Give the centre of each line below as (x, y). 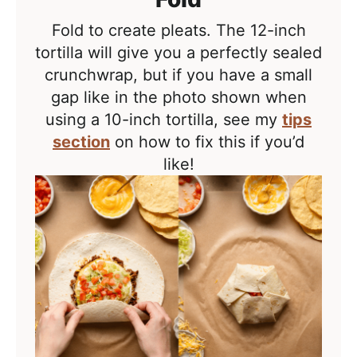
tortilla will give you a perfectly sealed (178, 53)
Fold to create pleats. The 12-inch (178, 31)
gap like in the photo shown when (178, 98)
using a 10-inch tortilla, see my (164, 120)
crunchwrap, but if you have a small (178, 75)
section (81, 142)
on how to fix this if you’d (207, 142)
